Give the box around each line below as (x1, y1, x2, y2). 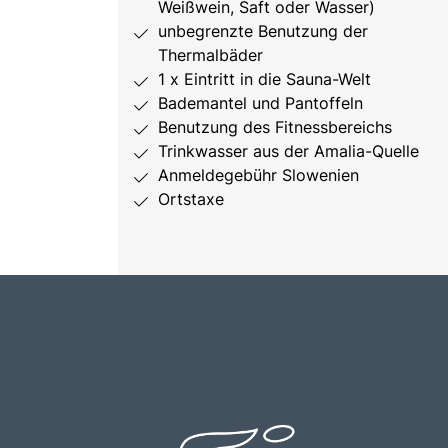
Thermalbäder (158, 44, 263, 65)
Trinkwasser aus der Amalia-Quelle (158, 140, 419, 161)
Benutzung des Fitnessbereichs (158, 116, 392, 137)
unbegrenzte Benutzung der (158, 20, 368, 41)
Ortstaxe (158, 188, 224, 209)
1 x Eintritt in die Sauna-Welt (158, 68, 371, 89)
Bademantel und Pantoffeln (158, 92, 363, 113)
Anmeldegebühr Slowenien (158, 164, 359, 185)
